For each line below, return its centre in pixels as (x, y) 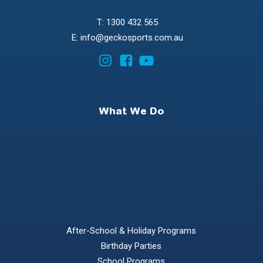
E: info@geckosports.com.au (128, 38)
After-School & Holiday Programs (131, 230)
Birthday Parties (131, 246)
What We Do (131, 112)
